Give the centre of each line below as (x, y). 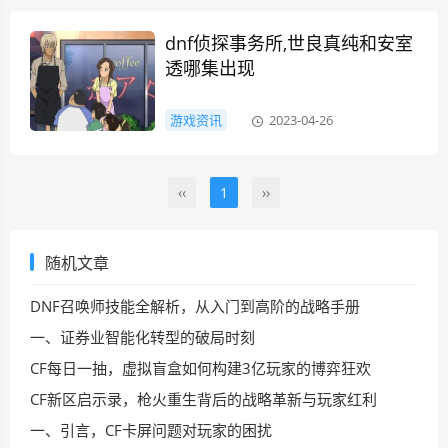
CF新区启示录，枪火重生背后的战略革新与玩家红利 (203, 399)
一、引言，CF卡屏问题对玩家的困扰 (151, 430)
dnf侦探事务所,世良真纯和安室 (289, 43)
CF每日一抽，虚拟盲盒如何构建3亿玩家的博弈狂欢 (200, 368)
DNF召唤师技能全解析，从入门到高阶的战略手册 (195, 306)
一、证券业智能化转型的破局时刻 (142, 337)
